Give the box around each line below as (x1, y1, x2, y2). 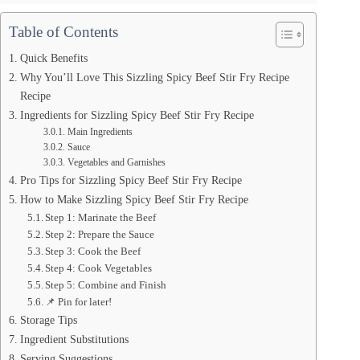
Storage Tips (19, 313, 77, 327)
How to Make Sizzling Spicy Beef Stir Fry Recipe (19, 193, 248, 207)
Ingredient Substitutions (19, 333, 129, 346)
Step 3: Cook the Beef (45, 245, 141, 258)
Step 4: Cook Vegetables (45, 262, 153, 275)
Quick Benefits (19, 51, 88, 65)
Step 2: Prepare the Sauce (45, 228, 155, 241)
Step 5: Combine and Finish (45, 279, 167, 292)
